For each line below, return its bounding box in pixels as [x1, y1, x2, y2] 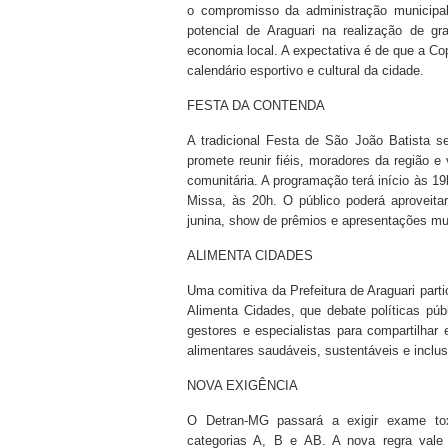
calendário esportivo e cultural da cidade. [187, 63, 424, 78]
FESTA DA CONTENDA [187, 98, 325, 113]
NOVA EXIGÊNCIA [187, 378, 298, 393]
